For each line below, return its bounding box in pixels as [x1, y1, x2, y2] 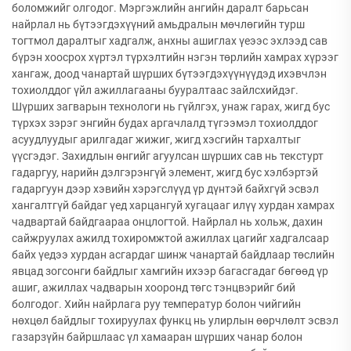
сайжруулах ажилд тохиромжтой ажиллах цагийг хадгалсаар [12, 232, 329, 244]
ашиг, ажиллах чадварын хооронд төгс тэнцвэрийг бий [12, 281, 295, 294]
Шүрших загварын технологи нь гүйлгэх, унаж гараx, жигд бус [12, 100, 330, 113]
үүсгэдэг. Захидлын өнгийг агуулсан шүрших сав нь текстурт [12, 150, 324, 162]
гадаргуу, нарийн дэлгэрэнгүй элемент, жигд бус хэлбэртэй [12, 166, 318, 179]
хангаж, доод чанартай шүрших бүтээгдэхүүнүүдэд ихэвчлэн [12, 67, 327, 80]
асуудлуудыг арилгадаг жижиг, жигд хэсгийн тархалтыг [12, 133, 301, 146]
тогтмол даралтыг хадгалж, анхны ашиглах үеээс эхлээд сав [12, 34, 327, 47]
